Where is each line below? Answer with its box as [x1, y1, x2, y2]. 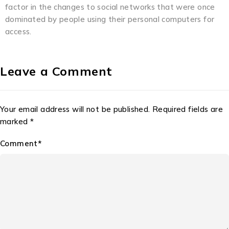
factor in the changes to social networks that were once [5, 2, 215, 12]
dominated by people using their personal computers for [5, 14, 215, 24]
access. [5, 26, 32, 36]
